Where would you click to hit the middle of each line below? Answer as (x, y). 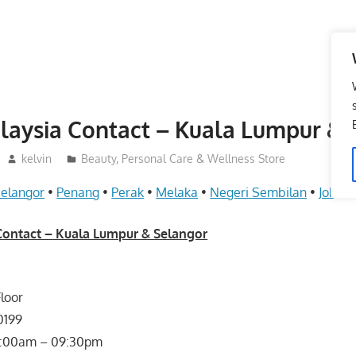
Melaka (177, 193)
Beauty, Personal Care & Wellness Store (183, 159)
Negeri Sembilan (259, 193)
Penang (78, 193)
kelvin (36, 159)
